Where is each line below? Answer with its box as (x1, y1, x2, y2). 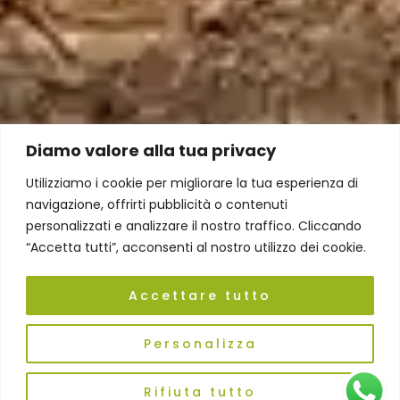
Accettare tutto (129, 286, 271, 304)
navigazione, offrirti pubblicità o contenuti (26, 195, 287, 213)
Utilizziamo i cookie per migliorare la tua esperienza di (26, 173, 358, 192)
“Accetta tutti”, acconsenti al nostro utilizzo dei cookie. (26, 237, 366, 256)
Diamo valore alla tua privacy (26, 138, 276, 162)
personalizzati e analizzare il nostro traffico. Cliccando (26, 216, 362, 235)
